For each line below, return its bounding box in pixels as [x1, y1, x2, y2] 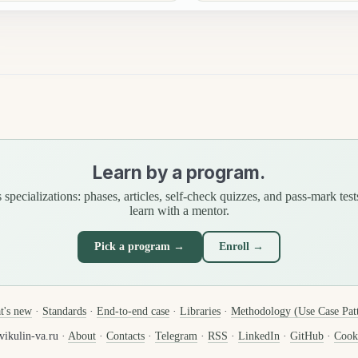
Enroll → [218, 240, 264, 253]
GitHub [289, 329, 324, 342]
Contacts [105, 329, 145, 342]
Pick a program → [94, 240, 185, 253]
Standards [42, 305, 86, 318]
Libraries [180, 305, 221, 318]
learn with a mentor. [129, 203, 229, 217]
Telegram [154, 329, 197, 342]
